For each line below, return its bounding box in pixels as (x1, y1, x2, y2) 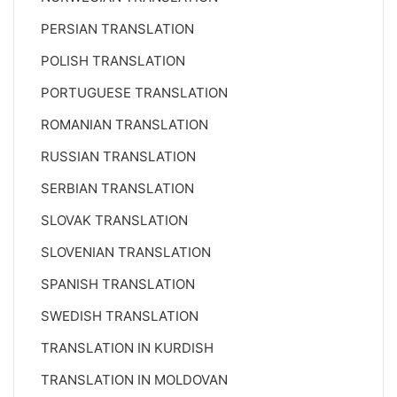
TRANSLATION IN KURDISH (41, 339, 214, 356)
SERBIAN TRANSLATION (41, 180, 194, 197)
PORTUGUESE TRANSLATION (41, 84, 228, 101)
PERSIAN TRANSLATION (41, 20, 194, 37)
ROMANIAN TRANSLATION (41, 116, 208, 133)
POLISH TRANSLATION (41, 52, 185, 69)
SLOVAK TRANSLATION (41, 212, 188, 229)
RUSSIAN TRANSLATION (41, 148, 196, 165)
